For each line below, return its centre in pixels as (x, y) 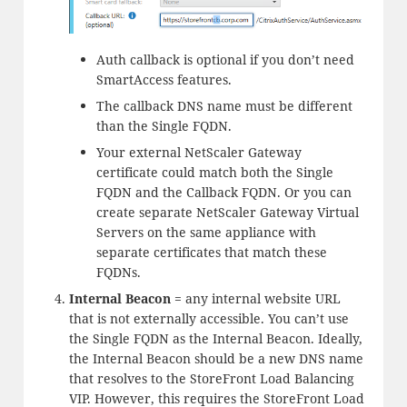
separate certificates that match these (211, 253)
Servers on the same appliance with (206, 233)
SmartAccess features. (164, 80)
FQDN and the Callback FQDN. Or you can (223, 193)
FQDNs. (118, 273)
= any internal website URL (255, 299)
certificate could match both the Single (214, 173)
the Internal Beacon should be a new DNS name (216, 359)
